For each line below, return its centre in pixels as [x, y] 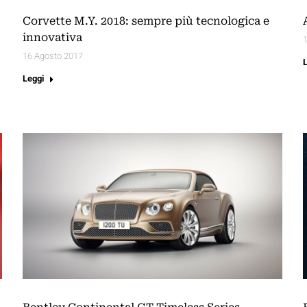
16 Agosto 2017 [53, 56]
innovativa [52, 38]
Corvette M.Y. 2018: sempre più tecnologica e [146, 21]
